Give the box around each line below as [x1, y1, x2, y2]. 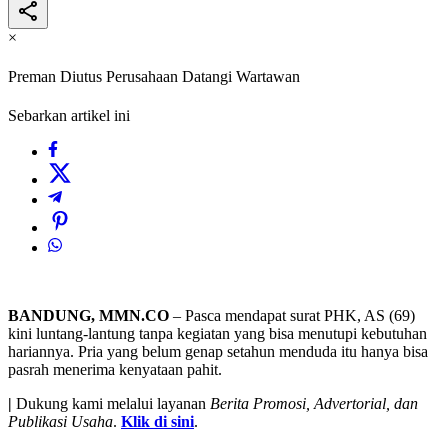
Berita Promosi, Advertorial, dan [210, 395, 418, 413]
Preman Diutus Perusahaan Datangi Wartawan [8, 68, 300, 86]
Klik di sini [121, 413, 194, 431]
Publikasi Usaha [8, 413, 113, 431]
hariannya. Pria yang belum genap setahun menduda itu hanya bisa [8, 343, 428, 361]
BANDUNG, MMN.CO [8, 307, 169, 325]
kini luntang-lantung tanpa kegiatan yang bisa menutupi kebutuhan [8, 325, 427, 343]
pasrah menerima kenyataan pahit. [8, 361, 222, 379]
